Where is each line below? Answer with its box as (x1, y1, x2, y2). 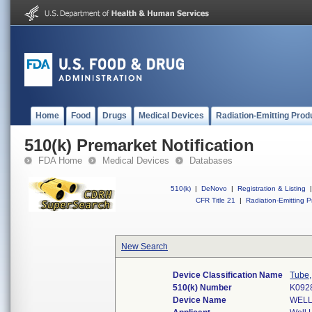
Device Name (173, 295, 227, 305)
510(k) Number (173, 283, 233, 292)
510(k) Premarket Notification (24, 136, 254, 155)
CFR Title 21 (196, 196, 235, 204)
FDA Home (38, 155, 82, 166)
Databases (189, 155, 233, 166)
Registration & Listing (237, 185, 306, 192)
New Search (121, 242, 168, 251)
